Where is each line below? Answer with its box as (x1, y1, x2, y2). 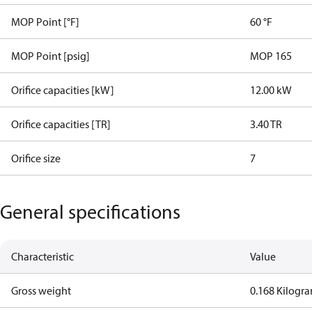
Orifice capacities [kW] (11, 83, 114, 97)
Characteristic (11, 249, 74, 263)
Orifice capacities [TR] (11, 117, 111, 131)
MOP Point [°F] (11, 15, 79, 29)
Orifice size (11, 151, 61, 165)
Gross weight (11, 283, 71, 297)
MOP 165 (250, 49, 292, 63)
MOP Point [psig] (11, 49, 90, 63)
